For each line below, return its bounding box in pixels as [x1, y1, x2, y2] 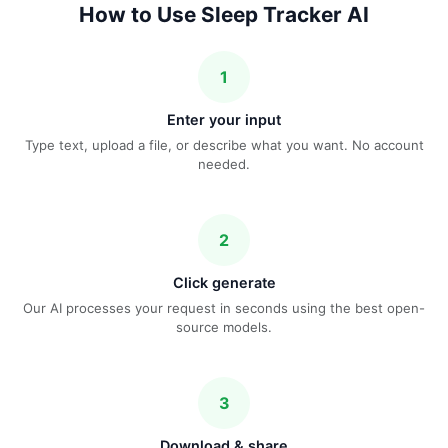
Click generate [172, 273, 276, 291]
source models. [176, 318, 272, 335]
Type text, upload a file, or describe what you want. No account [24, 136, 424, 153]
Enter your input [167, 110, 281, 128]
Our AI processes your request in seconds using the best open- [23, 299, 425, 316]
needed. [198, 155, 250, 172]
